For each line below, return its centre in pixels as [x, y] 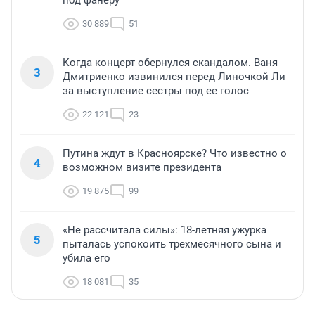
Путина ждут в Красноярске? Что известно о [175, 154]
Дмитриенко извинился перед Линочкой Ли [174, 77]
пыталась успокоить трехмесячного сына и [172, 244]
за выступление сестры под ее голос [156, 91]
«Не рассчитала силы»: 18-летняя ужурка [165, 230]
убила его [86, 258]
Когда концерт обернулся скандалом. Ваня [170, 63]
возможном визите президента [142, 168]
